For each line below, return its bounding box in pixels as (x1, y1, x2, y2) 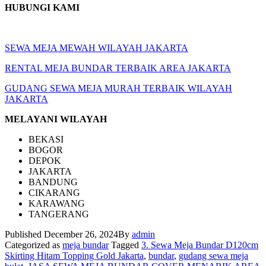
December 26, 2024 (44, 229, 118, 240)
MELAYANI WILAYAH (5, 114, 107, 125)
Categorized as (5, 240, 62, 251)
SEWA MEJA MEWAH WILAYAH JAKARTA (5, 43, 188, 53)
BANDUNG (28, 177, 78, 188)
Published (5, 229, 44, 240)
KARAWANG (28, 198, 85, 209)
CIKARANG (28, 188, 80, 198)
